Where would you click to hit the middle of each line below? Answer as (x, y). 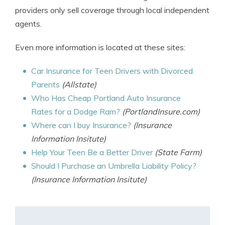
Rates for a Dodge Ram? (76, 111)
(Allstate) (79, 84)
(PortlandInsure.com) (161, 111)
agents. (28, 24)
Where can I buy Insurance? (81, 125)
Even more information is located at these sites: (100, 47)
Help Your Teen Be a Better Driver (92, 152)
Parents (45, 84)
